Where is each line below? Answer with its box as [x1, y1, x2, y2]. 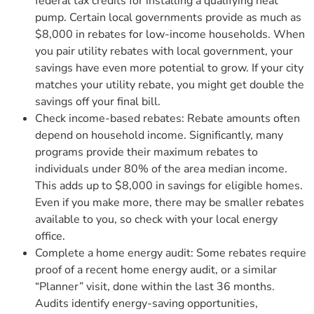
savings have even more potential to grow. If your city [35, 60, 303, 76]
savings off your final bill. [35, 93, 161, 109]
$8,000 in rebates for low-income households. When [35, 26, 305, 42]
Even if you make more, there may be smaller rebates [35, 194, 304, 210]
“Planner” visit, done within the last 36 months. [35, 278, 275, 294]
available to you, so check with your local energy [35, 211, 278, 227]
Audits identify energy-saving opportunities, [35, 295, 258, 311]
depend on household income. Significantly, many [35, 127, 283, 143]
